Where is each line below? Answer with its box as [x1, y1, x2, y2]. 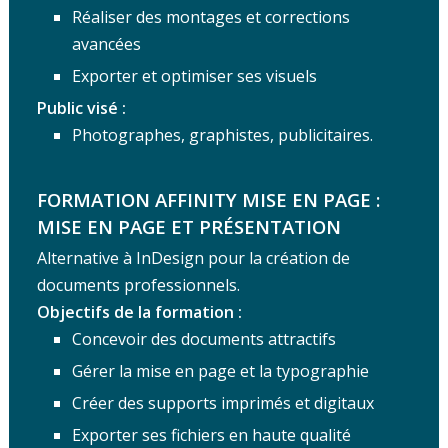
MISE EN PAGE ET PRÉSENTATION [36, 213, 341, 239]
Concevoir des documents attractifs [71, 327, 336, 350]
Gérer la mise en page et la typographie [71, 359, 369, 382]
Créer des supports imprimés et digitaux [71, 391, 374, 414]
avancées [71, 32, 141, 55]
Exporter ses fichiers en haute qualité [71, 423, 351, 446]
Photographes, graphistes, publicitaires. [71, 123, 373, 146]
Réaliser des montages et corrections [71, 5, 350, 28]
